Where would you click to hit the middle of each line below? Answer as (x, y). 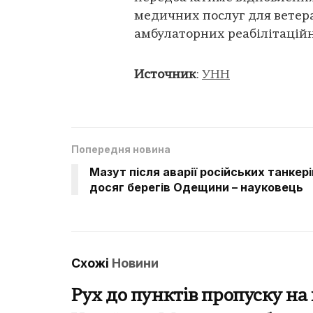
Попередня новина (121, 149)
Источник (165, 75)
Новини (135, 263)
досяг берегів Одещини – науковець (196, 187)
